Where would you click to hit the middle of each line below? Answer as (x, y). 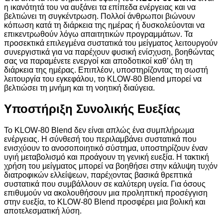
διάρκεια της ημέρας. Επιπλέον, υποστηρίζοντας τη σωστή (106, 70)
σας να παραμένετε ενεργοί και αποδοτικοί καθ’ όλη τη (98, 61)
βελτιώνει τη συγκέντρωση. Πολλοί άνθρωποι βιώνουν (100, 16)
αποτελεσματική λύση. (43, 211)
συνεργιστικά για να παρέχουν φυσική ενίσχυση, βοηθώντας (109, 52)
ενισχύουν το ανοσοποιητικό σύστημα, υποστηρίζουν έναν (106, 148)
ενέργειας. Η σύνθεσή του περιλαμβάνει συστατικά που (100, 139)
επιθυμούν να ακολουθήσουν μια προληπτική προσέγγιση (106, 193)
